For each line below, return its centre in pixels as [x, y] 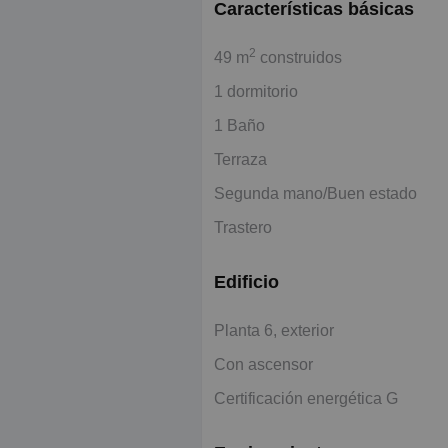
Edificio [246, 281]
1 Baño [239, 125]
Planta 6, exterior [274, 330]
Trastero [243, 227]
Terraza [240, 159]
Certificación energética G [306, 398]
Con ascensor [263, 364]
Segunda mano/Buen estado [315, 193]
